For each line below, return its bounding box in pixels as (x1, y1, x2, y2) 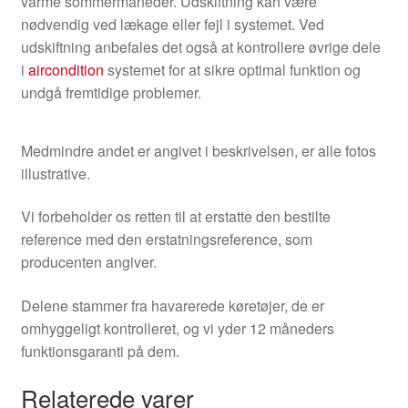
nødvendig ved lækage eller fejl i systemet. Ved (20, 14, 324, 36)
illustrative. (20, 162, 90, 184)
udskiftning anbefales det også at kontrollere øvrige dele (20, 36, 381, 58)
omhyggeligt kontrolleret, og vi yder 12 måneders (20, 318, 334, 340)
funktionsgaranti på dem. (20, 341, 179, 362)
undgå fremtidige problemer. (20, 82, 201, 104)
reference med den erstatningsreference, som (20, 229, 312, 250)
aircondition (27, 59, 104, 81)
